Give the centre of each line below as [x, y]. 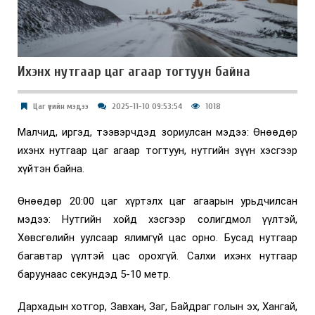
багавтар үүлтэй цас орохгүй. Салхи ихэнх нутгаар [157, 256]
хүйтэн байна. [51, 168]
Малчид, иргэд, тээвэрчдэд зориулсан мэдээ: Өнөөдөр [157, 132]
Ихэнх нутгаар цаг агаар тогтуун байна [134, 71]
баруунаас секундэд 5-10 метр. [94, 274]
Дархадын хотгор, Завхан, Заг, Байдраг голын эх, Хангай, [157, 306]
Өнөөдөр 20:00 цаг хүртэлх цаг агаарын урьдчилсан [157, 201]
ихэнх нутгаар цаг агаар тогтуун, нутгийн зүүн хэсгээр [157, 150]
